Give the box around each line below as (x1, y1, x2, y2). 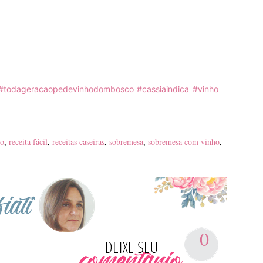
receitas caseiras (52, 136, 104, 147)
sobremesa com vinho (148, 136, 220, 147)
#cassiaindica (137, 83, 190, 94)
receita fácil (9, 136, 48, 147)
